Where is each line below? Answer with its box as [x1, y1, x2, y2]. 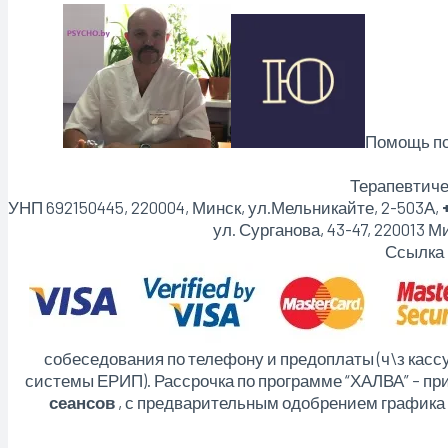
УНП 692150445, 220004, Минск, [8, 196, 248, 217]
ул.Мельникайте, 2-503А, [248, 196, 442, 217]
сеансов [48, 391, 115, 412]
